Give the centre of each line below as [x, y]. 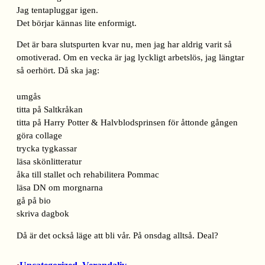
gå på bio [34, 201]
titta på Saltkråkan [50, 110]
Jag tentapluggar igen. [57, 10]
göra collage [39, 136]
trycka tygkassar [47, 149]
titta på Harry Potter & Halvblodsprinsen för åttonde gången [127, 123]
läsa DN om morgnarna [60, 188]
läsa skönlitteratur [49, 162]
